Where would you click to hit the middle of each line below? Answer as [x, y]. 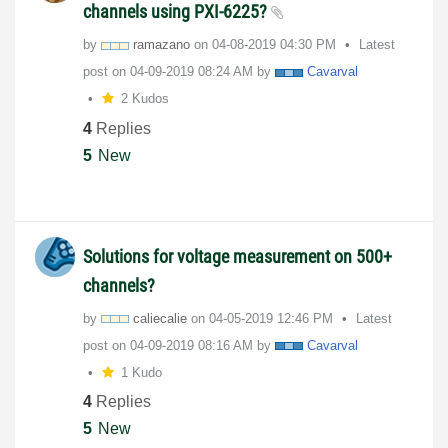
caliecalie [160, 318]
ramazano [161, 45]
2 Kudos [144, 99]
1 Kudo [141, 372]
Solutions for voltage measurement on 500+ [237, 256]
